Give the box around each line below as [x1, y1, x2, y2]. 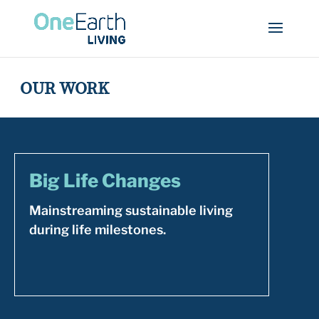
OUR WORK [20, 76, 109, 100]
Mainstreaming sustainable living [29, 203, 233, 218]
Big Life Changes [29, 169, 181, 192]
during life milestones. [29, 222, 166, 237]
